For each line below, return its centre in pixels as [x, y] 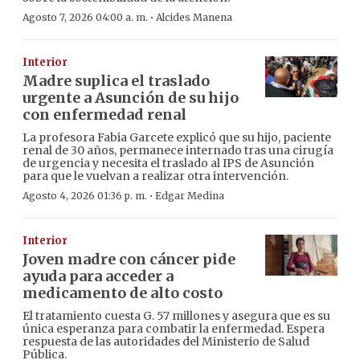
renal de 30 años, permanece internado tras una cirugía [178, 151]
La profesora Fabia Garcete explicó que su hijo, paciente [177, 138]
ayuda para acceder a [98, 276]
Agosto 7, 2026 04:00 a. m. [85, 18]
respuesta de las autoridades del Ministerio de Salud [166, 342]
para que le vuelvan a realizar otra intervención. [155, 176]
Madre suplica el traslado [116, 81]
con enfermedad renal [104, 115]
